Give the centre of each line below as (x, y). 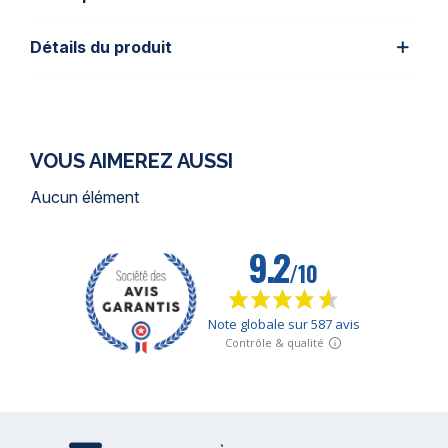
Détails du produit (101, 47)
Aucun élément (84, 197)
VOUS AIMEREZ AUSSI (131, 161)
